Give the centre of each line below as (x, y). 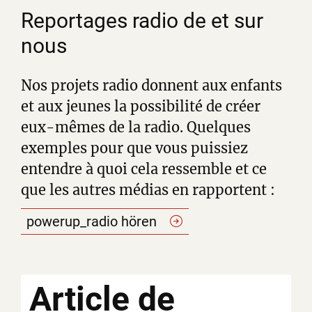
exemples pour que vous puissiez (134, 148)
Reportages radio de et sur (142, 20)
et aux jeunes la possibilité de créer (141, 106)
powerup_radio (74, 221)
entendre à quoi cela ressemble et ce (144, 169)
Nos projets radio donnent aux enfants (151, 85)
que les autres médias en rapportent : (148, 189)
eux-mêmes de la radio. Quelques (136, 127)
